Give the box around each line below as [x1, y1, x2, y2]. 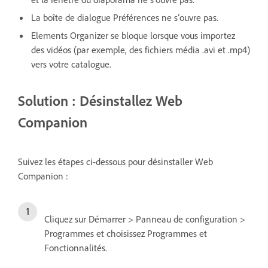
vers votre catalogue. [31, 58, 111, 71]
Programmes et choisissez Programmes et [44, 227, 207, 240]
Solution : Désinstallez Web [18, 92, 182, 110]
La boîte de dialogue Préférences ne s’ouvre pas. [31, 11, 218, 24]
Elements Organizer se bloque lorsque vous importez [31, 29, 235, 42]
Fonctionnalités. [44, 242, 107, 254]
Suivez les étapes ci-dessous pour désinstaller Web [18, 156, 213, 168]
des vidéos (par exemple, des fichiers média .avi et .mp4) [31, 44, 250, 56]
